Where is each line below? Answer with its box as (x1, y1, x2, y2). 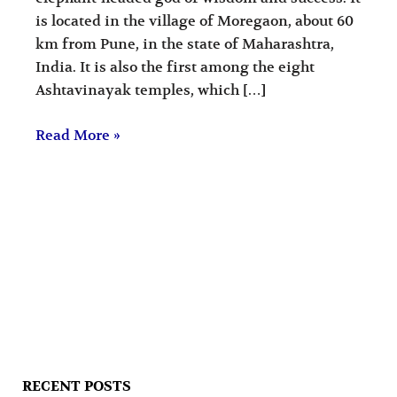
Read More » (35, 126, 121, 144)
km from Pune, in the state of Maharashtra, (35, 35, 335, 53)
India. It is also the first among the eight (35, 58, 315, 76)
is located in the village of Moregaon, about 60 (35, 12, 354, 30)
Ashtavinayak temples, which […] (35, 81, 267, 99)
